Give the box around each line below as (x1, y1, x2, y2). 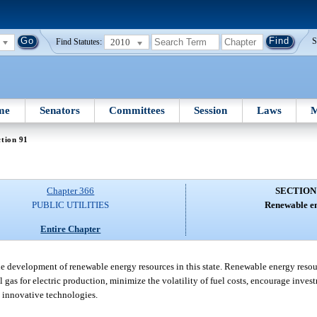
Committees (109, 104, 166, 116)
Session (194, 104, 228, 116)
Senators (39, 104, 80, 116)
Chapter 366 (47, 185, 95, 197)
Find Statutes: (56, 38, 103, 47)
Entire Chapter (40, 223, 101, 234)
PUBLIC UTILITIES (32, 200, 110, 211)
